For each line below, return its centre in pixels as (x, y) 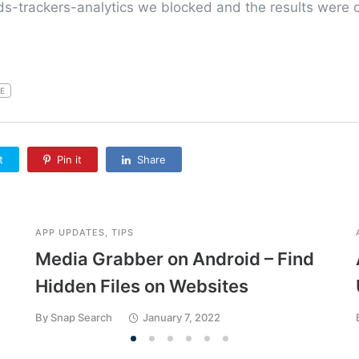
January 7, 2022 (181, 318)
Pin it (69, 160)
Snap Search (81, 318)
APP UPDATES (70, 233)
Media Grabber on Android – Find (174, 259)
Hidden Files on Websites (141, 286)
